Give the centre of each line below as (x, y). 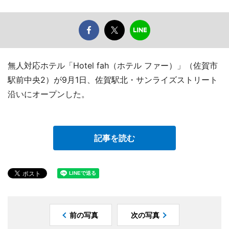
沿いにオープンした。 (49, 94)
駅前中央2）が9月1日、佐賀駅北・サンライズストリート (113, 79)
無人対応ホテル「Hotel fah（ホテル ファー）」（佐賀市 (113, 65)
